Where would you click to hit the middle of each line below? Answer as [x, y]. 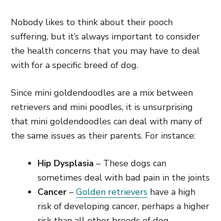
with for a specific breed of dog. [74, 65]
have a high [171, 192]
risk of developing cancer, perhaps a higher [123, 206]
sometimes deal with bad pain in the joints [124, 178]
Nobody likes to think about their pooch [92, 22]
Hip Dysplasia [66, 163]
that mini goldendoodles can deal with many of [107, 121]
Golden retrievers [112, 192]
